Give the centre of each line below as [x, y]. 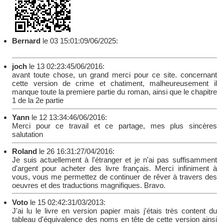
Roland [25, 151]
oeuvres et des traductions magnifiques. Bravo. [89, 185]
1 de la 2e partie [38, 100]
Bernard [27, 41]
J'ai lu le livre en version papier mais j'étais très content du [114, 210]
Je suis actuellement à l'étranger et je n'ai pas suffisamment [114, 160]
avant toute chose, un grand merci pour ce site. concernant [114, 75]
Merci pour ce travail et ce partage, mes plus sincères [114, 126]
